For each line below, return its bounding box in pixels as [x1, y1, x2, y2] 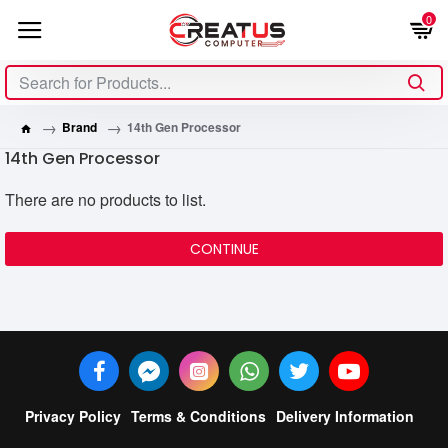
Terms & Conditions [130, 406, 266, 427]
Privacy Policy [24, 406, 121, 427]
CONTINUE [189, 239, 259, 259]
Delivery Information [275, 406, 414, 427]
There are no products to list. [5, 188, 206, 211]
